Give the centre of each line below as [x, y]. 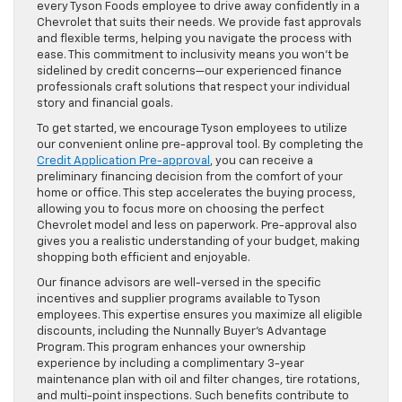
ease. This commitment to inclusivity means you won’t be [193, 55]
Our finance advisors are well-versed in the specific [179, 283]
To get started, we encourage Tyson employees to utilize [192, 128]
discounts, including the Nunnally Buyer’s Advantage [182, 331]
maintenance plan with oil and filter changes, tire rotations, [198, 380]
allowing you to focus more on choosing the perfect [180, 209]
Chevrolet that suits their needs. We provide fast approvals [199, 22]
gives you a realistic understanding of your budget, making [198, 241]
